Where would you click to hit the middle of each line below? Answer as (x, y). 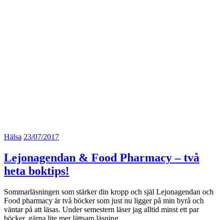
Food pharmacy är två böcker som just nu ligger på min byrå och (104, 201)
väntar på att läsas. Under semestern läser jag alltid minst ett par (101, 210)
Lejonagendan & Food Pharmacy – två (102, 158)
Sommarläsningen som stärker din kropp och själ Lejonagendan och (109, 192)
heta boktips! (37, 171)
